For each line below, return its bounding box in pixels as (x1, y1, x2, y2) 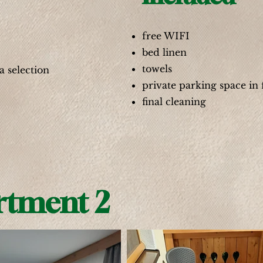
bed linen (142, 46, 187, 58)
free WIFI (142, 30, 190, 42)
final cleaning (142, 96, 206, 107)
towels (142, 63, 172, 75)
